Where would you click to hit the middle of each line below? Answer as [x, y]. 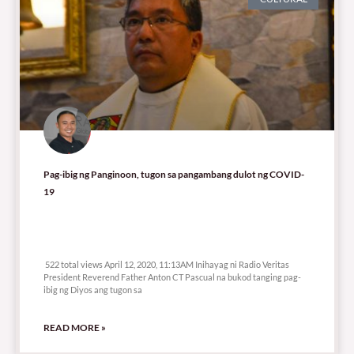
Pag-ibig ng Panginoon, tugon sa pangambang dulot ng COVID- [174, 174]
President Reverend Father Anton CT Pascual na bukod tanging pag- [172, 277]
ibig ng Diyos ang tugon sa [93, 289]
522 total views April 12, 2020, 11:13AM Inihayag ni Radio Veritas [166, 264]
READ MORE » [75, 327]
